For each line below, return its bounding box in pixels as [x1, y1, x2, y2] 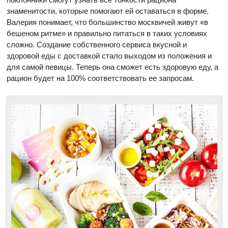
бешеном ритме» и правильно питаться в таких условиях [7, 28, 208, 38]
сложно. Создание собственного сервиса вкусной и [7, 40, 187, 49]
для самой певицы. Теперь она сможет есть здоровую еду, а [7, 62, 219, 71]
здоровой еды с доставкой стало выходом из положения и [7, 51, 212, 60]
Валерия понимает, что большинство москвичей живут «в [7, 17, 209, 26]
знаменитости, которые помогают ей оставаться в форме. [7, 6, 209, 15]
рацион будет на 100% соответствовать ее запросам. [7, 73, 194, 82]
